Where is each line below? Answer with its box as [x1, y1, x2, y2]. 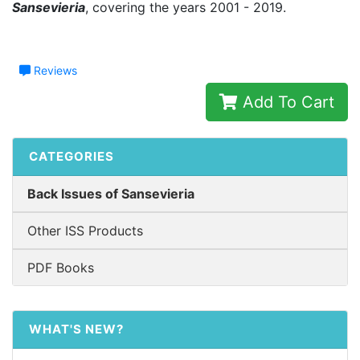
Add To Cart [238, 92, 334, 112]
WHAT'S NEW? [29, 321, 124, 337]
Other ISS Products [27, 222, 143, 239]
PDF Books [27, 259, 94, 276]
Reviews [31, 63, 77, 77]
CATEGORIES [29, 148, 114, 164]
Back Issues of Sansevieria [27, 185, 194, 202]
